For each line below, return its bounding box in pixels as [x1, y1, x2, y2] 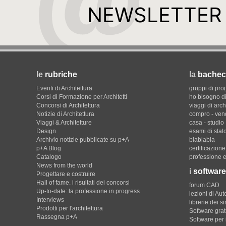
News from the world [36, 162, 92, 169]
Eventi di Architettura [36, 85, 92, 92]
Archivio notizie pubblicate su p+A [36, 136, 129, 143]
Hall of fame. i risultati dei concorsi [36, 179, 130, 186]
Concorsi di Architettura [36, 102, 100, 109]
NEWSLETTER [87, 3, 222, 27]
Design [36, 128, 56, 135]
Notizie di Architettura [36, 110, 94, 118]
